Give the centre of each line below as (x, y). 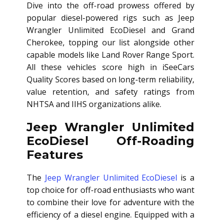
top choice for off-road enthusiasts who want (110, 190)
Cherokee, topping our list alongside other (110, 43)
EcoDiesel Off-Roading (110, 141)
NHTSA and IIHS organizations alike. (94, 104)
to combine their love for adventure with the (110, 203)
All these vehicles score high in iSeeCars (110, 67)
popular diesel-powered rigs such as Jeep (110, 18)
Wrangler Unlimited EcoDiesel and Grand (110, 30)
